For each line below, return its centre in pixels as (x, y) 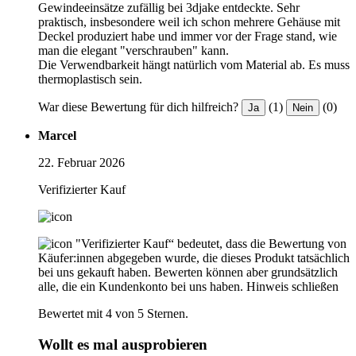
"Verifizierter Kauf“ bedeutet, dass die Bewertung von (211, 244)
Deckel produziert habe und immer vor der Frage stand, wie (188, 37)
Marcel (57, 136)
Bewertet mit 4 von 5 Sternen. (113, 314)
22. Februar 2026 (81, 163)
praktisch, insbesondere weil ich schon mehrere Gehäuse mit (189, 22)
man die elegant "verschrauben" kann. (133, 51)
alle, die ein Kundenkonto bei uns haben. (141, 287)
